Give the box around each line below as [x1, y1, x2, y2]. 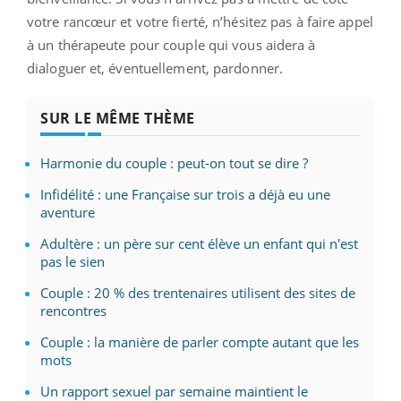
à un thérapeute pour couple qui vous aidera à [27, 35, 316, 54]
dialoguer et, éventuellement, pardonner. [27, 58, 284, 77]
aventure [40, 202, 95, 221]
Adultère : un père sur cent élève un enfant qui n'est [40, 234, 358, 252]
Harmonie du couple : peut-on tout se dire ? [40, 153, 308, 172]
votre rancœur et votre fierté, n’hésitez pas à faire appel [27, 12, 373, 30]
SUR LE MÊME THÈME [40, 107, 195, 128]
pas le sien [40, 252, 105, 270]
